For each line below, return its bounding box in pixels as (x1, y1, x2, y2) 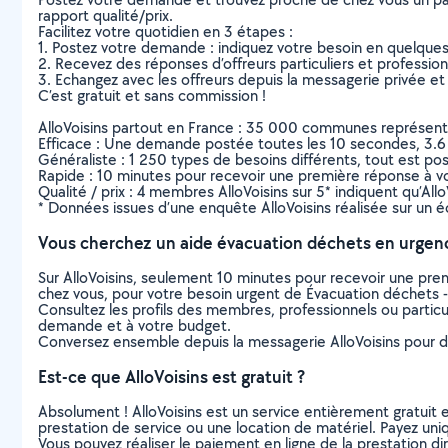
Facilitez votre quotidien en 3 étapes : (38, 21, 293, 42)
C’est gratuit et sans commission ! (38, 85, 266, 106)
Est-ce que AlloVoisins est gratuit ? (38, 365, 305, 388)
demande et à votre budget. (38, 315, 231, 336)
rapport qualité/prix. (38, 5, 173, 26)
